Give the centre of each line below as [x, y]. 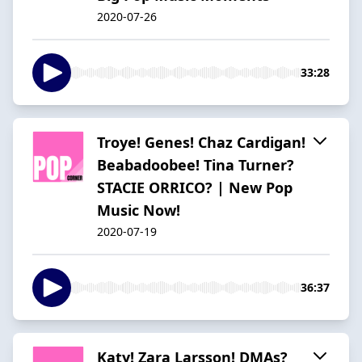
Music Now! [139, 210]
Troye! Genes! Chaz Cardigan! [201, 142]
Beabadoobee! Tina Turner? [196, 164]
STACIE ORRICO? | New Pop [195, 187]
